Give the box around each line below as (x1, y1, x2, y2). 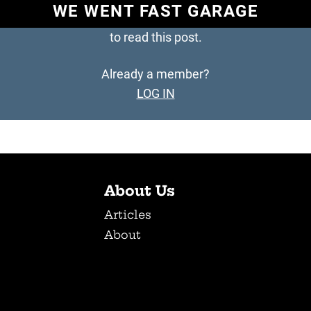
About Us (104, 182, 175, 200)
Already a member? (101, 67, 210, 82)
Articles (104, 208, 151, 222)
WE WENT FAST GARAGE (52, 1, 259, 22)
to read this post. (109, 30, 202, 45)
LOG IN (136, 86, 175, 101)
